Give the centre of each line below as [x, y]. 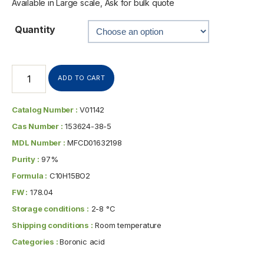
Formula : [30, 175]
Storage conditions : [50, 208]
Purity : [26, 159]
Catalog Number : [45, 109]
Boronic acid [82, 241]
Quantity [35, 29]
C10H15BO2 [69, 175]
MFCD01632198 [93, 142]
